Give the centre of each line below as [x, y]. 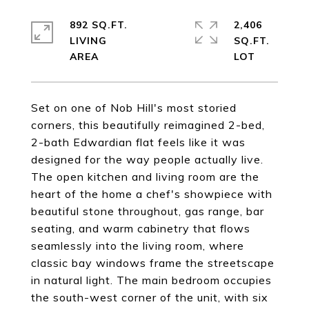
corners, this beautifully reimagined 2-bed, [148, 125]
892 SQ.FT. [99, 25]
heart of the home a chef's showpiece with [152, 194]
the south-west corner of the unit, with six [150, 297]
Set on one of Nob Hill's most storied [134, 108]
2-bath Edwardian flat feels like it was [138, 142]
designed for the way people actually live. [147, 159]
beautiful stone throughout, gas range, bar [148, 211]
